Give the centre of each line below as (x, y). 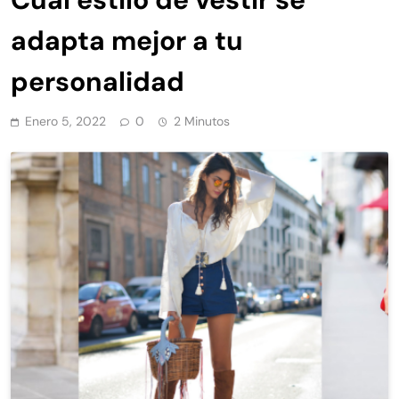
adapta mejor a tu (127, 41)
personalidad (98, 82)
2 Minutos (202, 122)
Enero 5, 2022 (65, 122)
